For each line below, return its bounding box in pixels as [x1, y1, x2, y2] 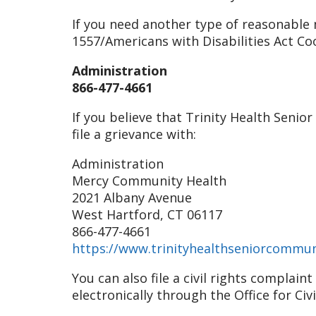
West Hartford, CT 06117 [72, 205, 222, 223]
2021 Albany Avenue [72, 188, 192, 206]
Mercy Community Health [72, 171, 226, 189]
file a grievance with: [72, 125, 196, 142]
